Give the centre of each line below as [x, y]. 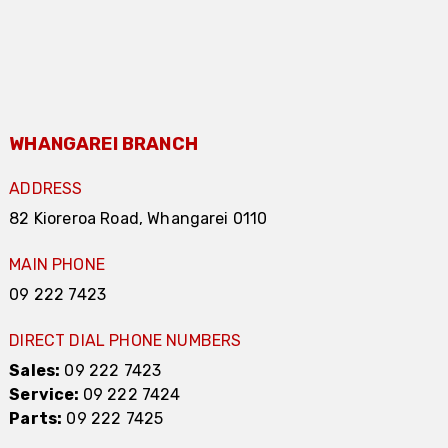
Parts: [36, 419]
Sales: [35, 371]
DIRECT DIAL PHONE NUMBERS [125, 341]
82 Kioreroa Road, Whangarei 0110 [138, 219]
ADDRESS [46, 189]
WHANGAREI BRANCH [103, 144]
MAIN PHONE [57, 265]
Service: [46, 395]
